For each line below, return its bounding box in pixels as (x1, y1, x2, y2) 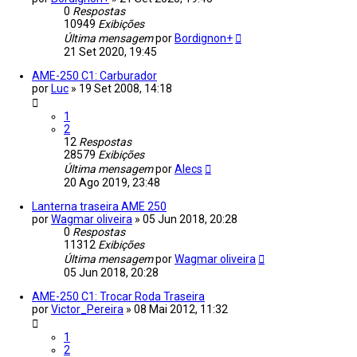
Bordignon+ (175, 32, 233, 45)
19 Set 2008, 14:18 (79, 82, 172, 96)
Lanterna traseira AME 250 (32, 200, 167, 214)
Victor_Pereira (51, 303, 124, 316)
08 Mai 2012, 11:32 (134, 303, 228, 316)
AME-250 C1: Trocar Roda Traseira (32, 290, 205, 304)
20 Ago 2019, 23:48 (64, 176, 160, 190)
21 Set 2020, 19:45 (64, 45, 157, 59)
